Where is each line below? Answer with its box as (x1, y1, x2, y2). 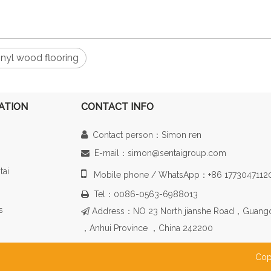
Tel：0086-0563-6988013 (91, 189, 198, 200)
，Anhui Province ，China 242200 (81, 223, 213, 233)
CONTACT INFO (81, 101, 154, 113)
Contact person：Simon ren (88, 130, 201, 140)
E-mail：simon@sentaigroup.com (90, 148, 226, 158)
